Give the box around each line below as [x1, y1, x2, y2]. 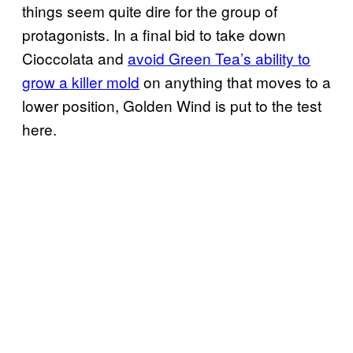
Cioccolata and [22, 46, 128, 69]
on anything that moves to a [139, 70, 331, 92]
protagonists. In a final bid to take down [22, 23, 286, 45]
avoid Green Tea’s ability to [128, 46, 310, 69]
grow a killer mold [22, 70, 139, 92]
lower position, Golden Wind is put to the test [22, 94, 321, 116]
